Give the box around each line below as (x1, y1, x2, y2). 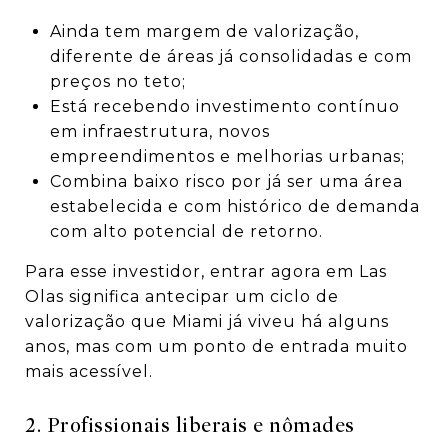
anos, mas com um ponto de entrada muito (25, 337, 408, 357)
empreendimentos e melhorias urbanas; (49, 147, 405, 167)
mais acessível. (25, 362, 153, 382)
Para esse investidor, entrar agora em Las (25, 262, 387, 282)
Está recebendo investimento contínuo (49, 97, 400, 117)
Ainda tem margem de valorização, (49, 22, 359, 42)
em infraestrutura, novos (49, 122, 270, 142)
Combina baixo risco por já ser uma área (49, 172, 403, 192)
